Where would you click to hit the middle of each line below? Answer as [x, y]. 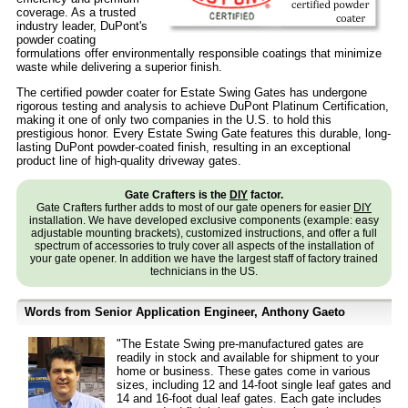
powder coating [56, 40]
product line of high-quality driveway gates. [129, 161]
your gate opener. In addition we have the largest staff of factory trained [204, 259]
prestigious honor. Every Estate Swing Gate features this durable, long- [204, 134]
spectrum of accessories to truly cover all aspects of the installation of [204, 246]
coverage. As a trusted [76, 13]
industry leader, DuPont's [82, 26]
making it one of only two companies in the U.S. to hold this [174, 120]
